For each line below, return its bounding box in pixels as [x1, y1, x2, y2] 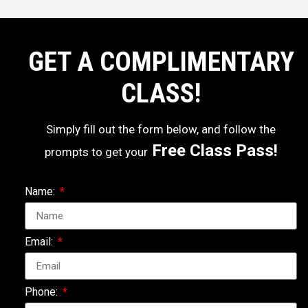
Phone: [25, 285, 60, 299]
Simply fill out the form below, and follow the [46, 122, 276, 136]
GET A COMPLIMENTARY [27, 46, 294, 78]
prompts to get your [44, 144, 148, 159]
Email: [25, 235, 56, 249]
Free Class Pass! [147, 140, 278, 160]
